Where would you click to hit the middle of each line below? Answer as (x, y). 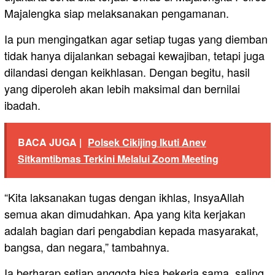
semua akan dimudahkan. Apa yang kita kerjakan (125, 214)
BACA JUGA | (50, 142)
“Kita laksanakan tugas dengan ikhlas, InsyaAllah (124, 197)
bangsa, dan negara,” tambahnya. (87, 247)
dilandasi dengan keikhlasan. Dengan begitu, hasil (127, 72)
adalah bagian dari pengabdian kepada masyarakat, (131, 230)
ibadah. (22, 105)
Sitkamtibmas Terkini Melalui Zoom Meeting (118, 159)
